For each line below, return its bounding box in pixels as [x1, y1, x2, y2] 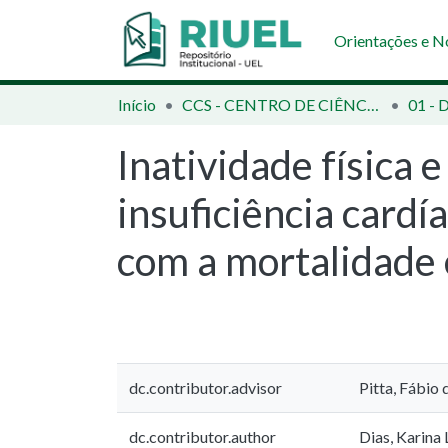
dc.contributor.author [129, 427, 276, 446]
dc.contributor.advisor [129, 378, 282, 397]
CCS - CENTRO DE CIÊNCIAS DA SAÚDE [367, 95, 379, 114]
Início [118, 95, 156, 114]
